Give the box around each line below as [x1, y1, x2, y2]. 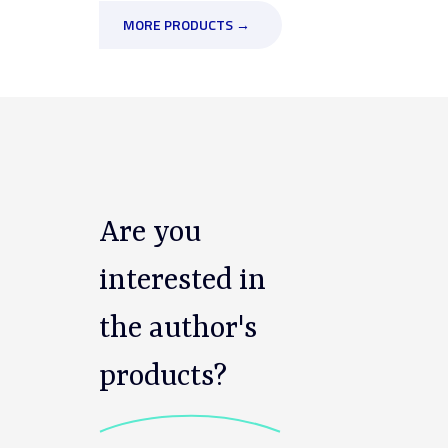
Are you [99, 216, 201, 251]
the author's [99, 312, 257, 347]
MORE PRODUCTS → [123, 14, 250, 36]
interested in [99, 264, 266, 299]
